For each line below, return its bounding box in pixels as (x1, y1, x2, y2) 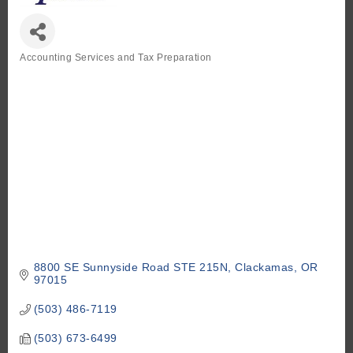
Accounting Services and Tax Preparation (20, 52, 212, 64)
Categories (19, 62, 73, 76)
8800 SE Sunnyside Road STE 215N (33, 261, 228, 274)
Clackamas (235, 261, 294, 274)
